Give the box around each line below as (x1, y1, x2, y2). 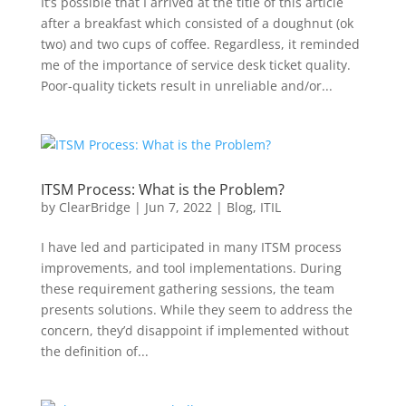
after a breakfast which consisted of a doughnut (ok (40, 14, 353, 32)
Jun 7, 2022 (144, 198, 212, 216)
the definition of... (40, 342, 149, 360)
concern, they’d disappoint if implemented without (40, 321, 349, 339)
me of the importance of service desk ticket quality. (40, 55, 351, 73)
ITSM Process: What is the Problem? (40, 179, 285, 199)
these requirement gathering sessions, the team (40, 279, 334, 297)
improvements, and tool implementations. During (40, 258, 342, 276)
